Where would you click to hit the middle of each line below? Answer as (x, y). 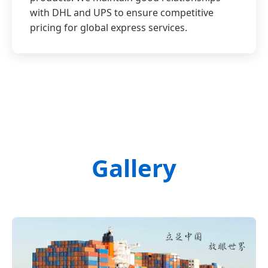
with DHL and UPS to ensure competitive (122, 13)
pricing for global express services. (109, 28)
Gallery (134, 168)
